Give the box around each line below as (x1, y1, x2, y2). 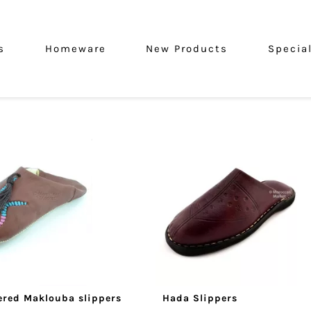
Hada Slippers (162, 292, 237, 305)
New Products (146, 42, 228, 55)
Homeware (44, 42, 106, 55)
